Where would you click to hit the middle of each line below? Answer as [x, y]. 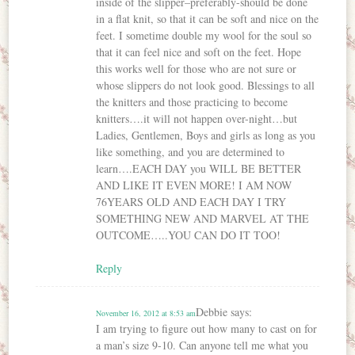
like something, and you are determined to [191, 152]
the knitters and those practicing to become [192, 102]
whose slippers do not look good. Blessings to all [206, 86]
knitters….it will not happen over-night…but [197, 119]
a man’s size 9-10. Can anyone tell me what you [202, 345]
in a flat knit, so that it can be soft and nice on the [208, 19]
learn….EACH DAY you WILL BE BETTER [199, 169]
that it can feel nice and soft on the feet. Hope [199, 52]
